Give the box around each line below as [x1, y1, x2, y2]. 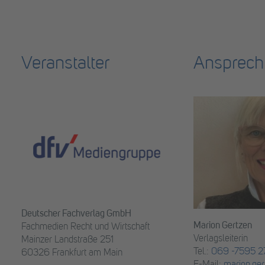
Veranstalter [21, 55, 109, 74]
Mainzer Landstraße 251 [21, 235, 114, 245]
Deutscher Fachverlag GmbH [21, 209, 131, 219]
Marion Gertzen [193, 221, 252, 231]
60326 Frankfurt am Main [21, 248, 122, 258]
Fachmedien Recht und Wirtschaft [21, 222, 150, 232]
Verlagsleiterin [193, 234, 248, 244]
